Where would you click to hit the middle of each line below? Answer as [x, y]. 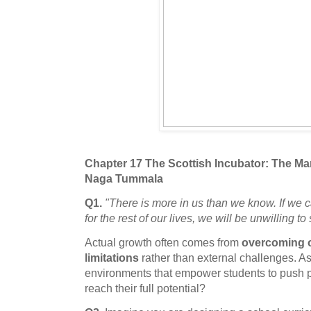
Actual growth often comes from [163, 243]
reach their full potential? [145, 288]
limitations [112, 258]
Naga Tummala [124, 178]
